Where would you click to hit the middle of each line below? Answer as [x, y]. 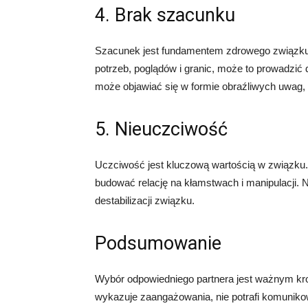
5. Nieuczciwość [161, 129]
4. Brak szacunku [165, 15]
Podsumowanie [158, 243]
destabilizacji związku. [145, 200]
